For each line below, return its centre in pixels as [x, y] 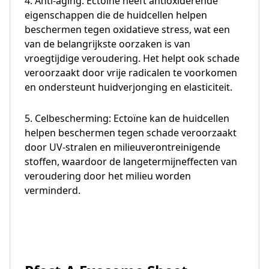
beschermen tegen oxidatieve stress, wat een [127, 29]
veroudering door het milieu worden [108, 176]
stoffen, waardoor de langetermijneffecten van [131, 161]
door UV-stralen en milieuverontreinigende [122, 147]
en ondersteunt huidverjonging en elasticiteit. [128, 87]
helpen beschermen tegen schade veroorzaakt [131, 132]
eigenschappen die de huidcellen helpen [116, 15]
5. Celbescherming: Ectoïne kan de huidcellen [127, 118]
